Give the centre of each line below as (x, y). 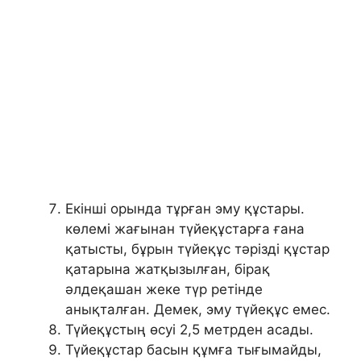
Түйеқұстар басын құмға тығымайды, (193, 349)
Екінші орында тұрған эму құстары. (185, 208)
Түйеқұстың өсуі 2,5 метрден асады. (189, 329)
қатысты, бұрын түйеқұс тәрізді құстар (197, 249)
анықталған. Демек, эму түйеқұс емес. (198, 309)
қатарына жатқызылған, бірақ (168, 269)
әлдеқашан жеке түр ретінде (164, 289)
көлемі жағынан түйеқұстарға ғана (185, 228)
